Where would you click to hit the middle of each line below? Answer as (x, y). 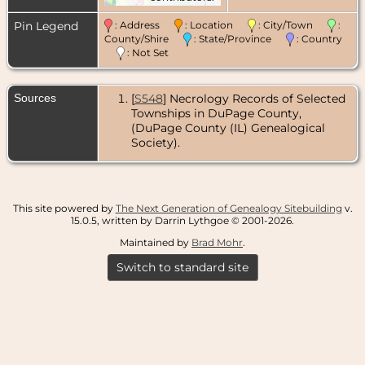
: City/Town (292, 24)
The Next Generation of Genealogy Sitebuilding (229, 208)
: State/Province (239, 38)
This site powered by (64, 208)
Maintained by (156, 242)
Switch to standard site (182, 267)
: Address (143, 24)
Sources (37, 97)
